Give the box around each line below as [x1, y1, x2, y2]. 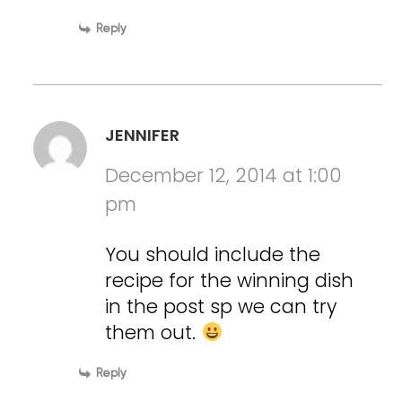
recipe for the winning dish [105, 267, 354, 293]
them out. [105, 319, 202, 345]
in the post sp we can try [105, 293, 337, 319]
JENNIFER [105, 123, 180, 146]
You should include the [105, 240, 321, 267]
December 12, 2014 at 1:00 [105, 162, 343, 188]
